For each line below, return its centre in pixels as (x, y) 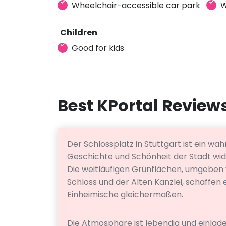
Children (79, 32)
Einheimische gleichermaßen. (125, 194)
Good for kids (98, 48)
